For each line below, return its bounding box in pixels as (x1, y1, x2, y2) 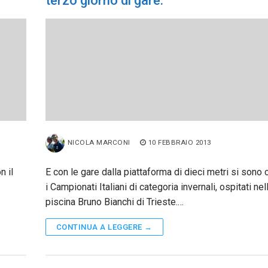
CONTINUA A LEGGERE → (56, 222, 153, 232)
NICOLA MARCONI (67, 138, 130, 147)
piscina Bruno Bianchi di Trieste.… (45, 196, 184, 208)
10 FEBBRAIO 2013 (148, 138, 211, 147)
